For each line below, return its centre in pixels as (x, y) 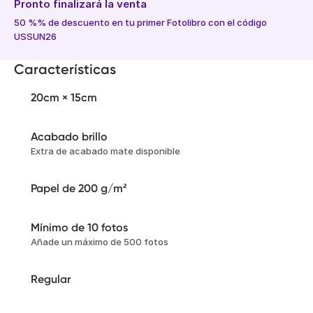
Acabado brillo (69, 137)
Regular (51, 279)
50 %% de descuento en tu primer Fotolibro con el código (140, 22)
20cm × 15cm (64, 97)
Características (65, 69)
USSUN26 (35, 36)
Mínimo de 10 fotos (79, 227)
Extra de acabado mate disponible (105, 151)
